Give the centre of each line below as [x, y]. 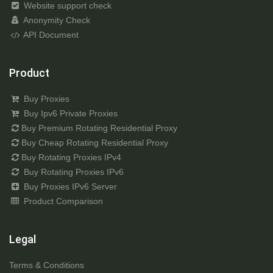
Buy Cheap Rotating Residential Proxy [94, 143]
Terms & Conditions [47, 265]
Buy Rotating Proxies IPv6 [72, 172]
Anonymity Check [55, 20]
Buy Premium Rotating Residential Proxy [99, 128]
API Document [50, 35]
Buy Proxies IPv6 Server [69, 187]
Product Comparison [62, 201]
